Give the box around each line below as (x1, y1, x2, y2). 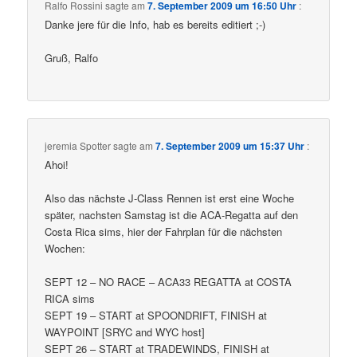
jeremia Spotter (45, 138, 112, 152)
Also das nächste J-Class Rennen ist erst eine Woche (45, 190, 295, 206)
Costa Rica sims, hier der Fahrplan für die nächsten (45, 223, 283, 239)
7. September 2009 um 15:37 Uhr (155, 138, 305, 153)
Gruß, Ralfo (45, 50, 99, 66)
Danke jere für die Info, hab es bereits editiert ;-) (45, 17, 266, 33)
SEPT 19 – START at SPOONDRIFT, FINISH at (45, 308, 268, 324)
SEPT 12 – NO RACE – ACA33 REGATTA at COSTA (45, 274, 292, 290)
